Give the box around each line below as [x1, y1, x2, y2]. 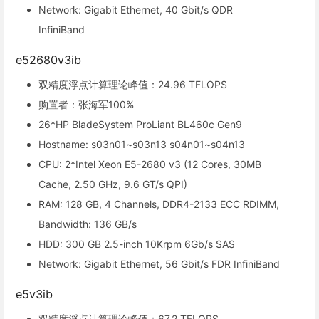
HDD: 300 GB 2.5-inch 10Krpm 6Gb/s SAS [38, 237, 235, 250]
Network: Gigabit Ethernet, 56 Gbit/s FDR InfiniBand [38, 257, 280, 270]
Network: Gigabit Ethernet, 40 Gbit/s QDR [38, 3, 233, 16]
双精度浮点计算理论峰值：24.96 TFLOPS [38, 78, 227, 90]
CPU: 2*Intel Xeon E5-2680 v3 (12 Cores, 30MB [38, 157, 261, 170]
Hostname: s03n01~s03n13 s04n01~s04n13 [38, 137, 245, 150]
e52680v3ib [16, 53, 81, 67]
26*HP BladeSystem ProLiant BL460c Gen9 [38, 117, 242, 130]
